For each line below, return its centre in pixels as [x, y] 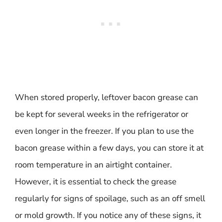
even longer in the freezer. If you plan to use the [104, 131]
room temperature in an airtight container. [93, 165]
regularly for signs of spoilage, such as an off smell [110, 198]
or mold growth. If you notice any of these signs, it [108, 215]
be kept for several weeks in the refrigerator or [102, 114]
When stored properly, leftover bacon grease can [107, 97]
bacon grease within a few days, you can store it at [109, 148]
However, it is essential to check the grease [96, 181]
